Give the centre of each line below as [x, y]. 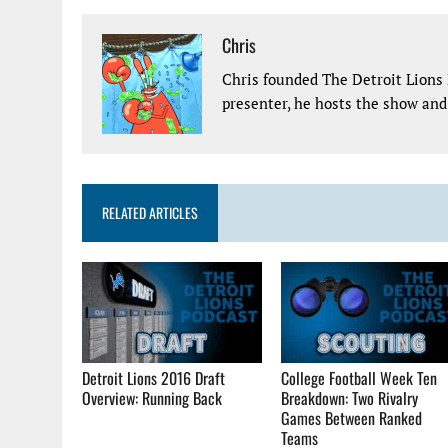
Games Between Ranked [352, 417]
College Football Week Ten [359, 377]
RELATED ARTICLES [150, 212]
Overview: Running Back [152, 397]
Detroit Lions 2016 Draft [153, 377]
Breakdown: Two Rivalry [350, 397]
